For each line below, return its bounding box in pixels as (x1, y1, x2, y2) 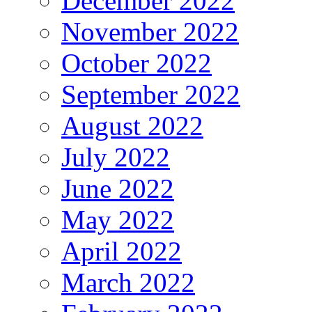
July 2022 (61, 142, 170, 173)
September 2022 (61, 79, 240, 110)
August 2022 (61, 111, 203, 141)
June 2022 (61, 173, 174, 204)
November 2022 (61, 17, 239, 47)
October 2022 (61, 48, 212, 79)
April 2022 (61, 236, 182, 267)
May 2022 (61, 205, 174, 235)
